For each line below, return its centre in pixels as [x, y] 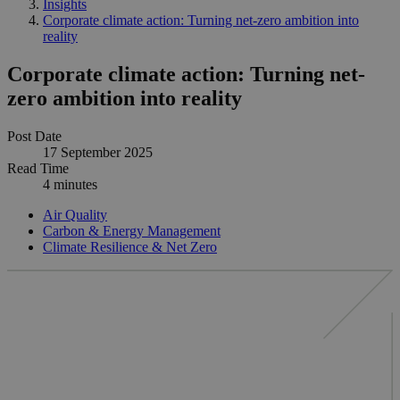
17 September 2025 [98, 152]
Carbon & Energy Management [132, 230]
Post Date [34, 136]
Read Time [38, 168]
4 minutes [70, 184]
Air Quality [75, 214]
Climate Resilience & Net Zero [130, 246]
